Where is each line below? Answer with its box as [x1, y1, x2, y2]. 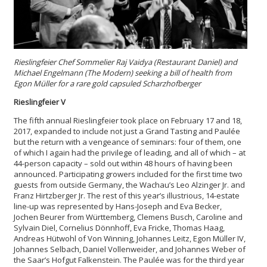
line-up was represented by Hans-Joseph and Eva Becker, [14, 200, 222, 212]
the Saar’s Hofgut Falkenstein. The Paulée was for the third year [14, 254, 244, 265]
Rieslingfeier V [14, 96, 66, 107]
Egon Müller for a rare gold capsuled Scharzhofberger [14, 77, 201, 89]
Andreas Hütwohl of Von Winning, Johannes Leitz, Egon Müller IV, [14, 232, 246, 244]
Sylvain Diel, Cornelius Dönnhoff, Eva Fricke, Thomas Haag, [14, 222, 225, 233]
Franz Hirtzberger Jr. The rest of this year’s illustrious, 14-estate [14, 190, 240, 201]
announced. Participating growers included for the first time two [14, 168, 243, 179]
